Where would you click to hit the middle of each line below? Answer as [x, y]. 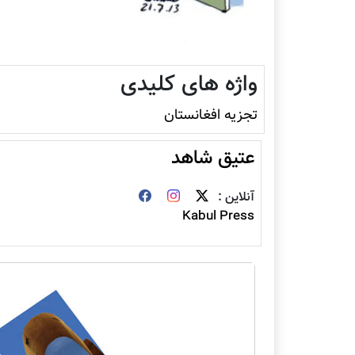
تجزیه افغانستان [211, 116]
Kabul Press [218, 217]
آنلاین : [235, 198]
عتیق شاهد [213, 159]
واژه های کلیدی [189, 85]
